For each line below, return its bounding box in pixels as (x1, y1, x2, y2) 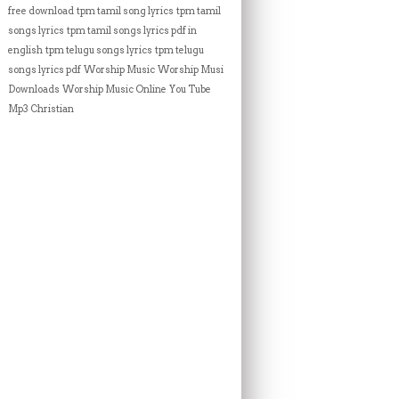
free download (8, 5, 74, 17)
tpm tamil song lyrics (77, 5, 174, 17)
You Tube (169, 84, 211, 95)
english (8, 45, 43, 56)
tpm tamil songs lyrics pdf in (67, 25, 197, 37)
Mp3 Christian (8, 103, 74, 115)
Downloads (8, 84, 60, 95)
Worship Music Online (62, 84, 167, 95)
